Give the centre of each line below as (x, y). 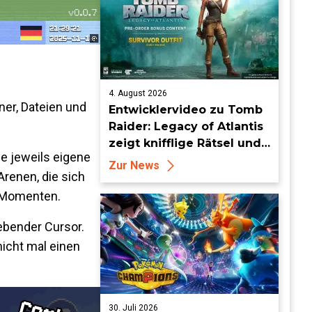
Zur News (134, 165)
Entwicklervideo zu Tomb (186, 110)
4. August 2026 (138, 93)
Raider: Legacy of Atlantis (186, 126)
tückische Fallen (158, 160)
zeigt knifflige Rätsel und (185, 143)
